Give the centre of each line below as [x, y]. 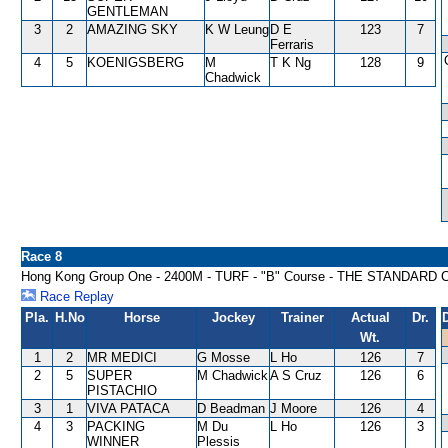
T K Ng [290, 62]
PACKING [116, 426]
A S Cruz [296, 375]
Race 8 [41, 256]
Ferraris [292, 44]
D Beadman [231, 408]
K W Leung [237, 29]
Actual [370, 317]
